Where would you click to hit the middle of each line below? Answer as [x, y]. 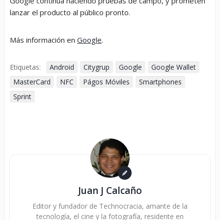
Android [62, 67]
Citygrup [96, 67]
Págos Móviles [106, 82]
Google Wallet [174, 67]
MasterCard [32, 82]
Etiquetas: [25, 67]
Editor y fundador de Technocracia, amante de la [110, 206]
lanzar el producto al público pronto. [70, 13]
